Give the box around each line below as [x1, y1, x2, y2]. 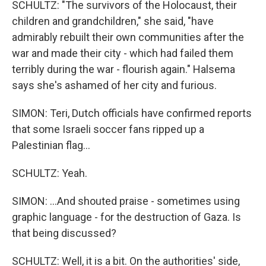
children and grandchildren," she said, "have [12, 15, 214, 27]
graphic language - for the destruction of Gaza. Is [12, 211, 241, 223]
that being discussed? [12, 227, 116, 239]
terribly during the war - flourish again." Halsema [12, 63, 235, 75]
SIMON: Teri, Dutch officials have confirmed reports [12, 107, 252, 119]
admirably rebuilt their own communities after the [12, 31, 244, 43]
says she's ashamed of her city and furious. [12, 79, 217, 91]
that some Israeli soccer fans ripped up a [12, 123, 204, 135]
